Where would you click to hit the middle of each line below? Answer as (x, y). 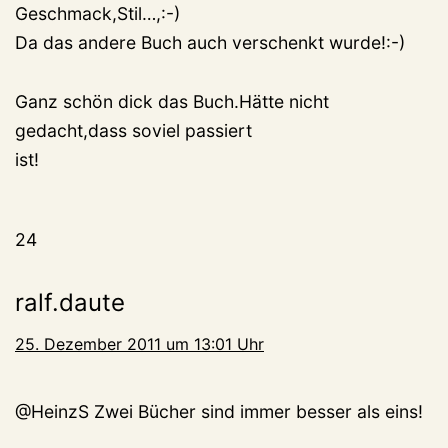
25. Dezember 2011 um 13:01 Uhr (139, 344)
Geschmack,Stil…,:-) (97, 14)
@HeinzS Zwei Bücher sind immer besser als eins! (219, 412)
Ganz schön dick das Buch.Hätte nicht (172, 102)
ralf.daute (70, 303)
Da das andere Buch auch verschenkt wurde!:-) (210, 43)
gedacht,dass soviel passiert (133, 131)
